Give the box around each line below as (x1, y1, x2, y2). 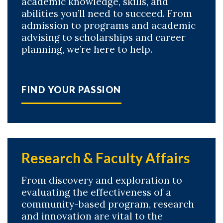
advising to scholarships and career (21, 31, 186, 44)
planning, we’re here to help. (21, 43, 152, 56)
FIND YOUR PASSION (21, 84, 122, 96)
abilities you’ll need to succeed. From (21, 7, 192, 20)
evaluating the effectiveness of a (21, 186, 171, 199)
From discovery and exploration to (21, 174, 182, 187)
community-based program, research (21, 198, 194, 211)
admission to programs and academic (21, 19, 196, 32)
